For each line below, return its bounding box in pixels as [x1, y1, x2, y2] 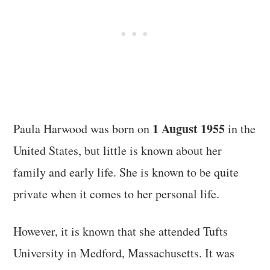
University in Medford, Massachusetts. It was [13, 244, 235, 261]
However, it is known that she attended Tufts [13, 222, 228, 239]
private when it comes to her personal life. [13, 185, 220, 202]
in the [225, 120, 256, 137]
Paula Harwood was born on [13, 120, 153, 137]
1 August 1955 [152, 119, 225, 137]
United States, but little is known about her [13, 142, 222, 159]
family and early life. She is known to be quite [13, 163, 239, 180]
